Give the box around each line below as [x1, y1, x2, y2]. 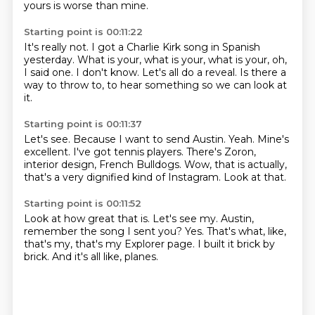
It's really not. [23, 41, 91, 53]
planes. [124, 250, 158, 263]
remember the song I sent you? [23, 225, 185, 238]
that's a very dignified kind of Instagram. [23, 171, 224, 184]
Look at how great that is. [23, 212, 153, 225]
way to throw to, [23, 79, 107, 91]
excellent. [23, 146, 73, 158]
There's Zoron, [186, 146, 256, 158]
